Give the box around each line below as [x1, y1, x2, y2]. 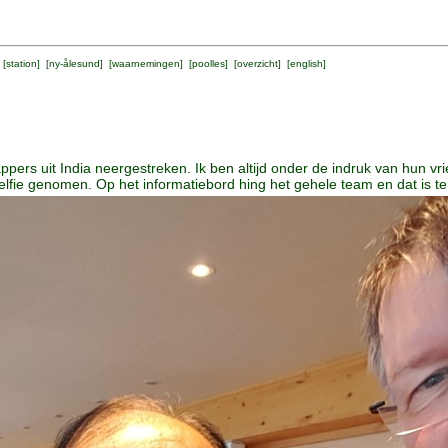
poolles [192, 58, 225, 69]
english [290, 58, 323, 69]
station [6, 58, 37, 69]
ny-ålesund [49, 58, 100, 69]
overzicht [237, 58, 278, 69]
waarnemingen [112, 58, 180, 69]
